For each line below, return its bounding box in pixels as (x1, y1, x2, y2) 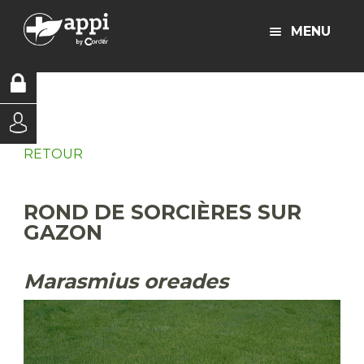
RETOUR (24, 146, 83, 162)
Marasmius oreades (24, 269, 228, 293)
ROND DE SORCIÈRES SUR (24, 200, 301, 224)
